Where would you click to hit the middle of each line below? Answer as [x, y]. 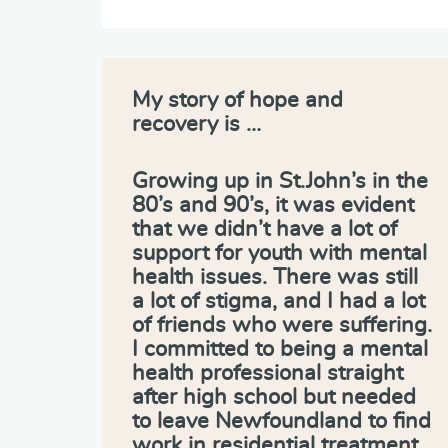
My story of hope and [237, 99]
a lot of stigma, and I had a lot [278, 300]
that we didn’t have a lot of [264, 228]
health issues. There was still [275, 276]
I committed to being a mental [280, 348]
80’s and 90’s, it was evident [273, 204]
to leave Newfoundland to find [281, 420]
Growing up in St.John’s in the [280, 180]
